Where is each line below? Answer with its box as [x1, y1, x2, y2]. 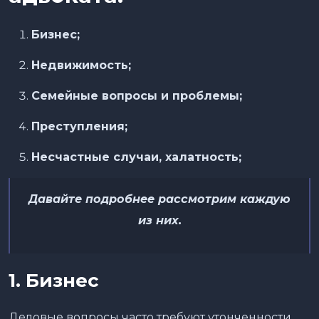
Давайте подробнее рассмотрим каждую [28, 192, 291, 206]
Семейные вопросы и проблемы [31, 88, 239, 103]
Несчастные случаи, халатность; [31, 150, 241, 164]
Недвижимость [31, 58, 128, 72]
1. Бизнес [9, 268, 99, 292]
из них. [137, 213, 182, 227]
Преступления [31, 119, 125, 133]
